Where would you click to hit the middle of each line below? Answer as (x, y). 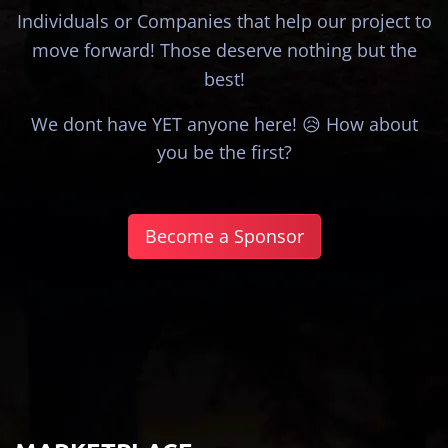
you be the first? (224, 152)
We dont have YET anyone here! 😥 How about (224, 124)
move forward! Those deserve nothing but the (224, 50)
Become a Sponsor (224, 236)
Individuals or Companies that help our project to (224, 21)
